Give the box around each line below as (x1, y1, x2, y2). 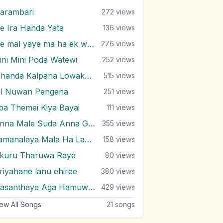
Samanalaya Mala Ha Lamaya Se (85, 134, 92, 144)
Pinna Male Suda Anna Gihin (88, 118, 95, 128)
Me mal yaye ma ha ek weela (87, 39, 94, 49)
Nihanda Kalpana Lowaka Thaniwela (85, 71, 92, 81)
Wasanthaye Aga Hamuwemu (88, 182, 95, 192)
